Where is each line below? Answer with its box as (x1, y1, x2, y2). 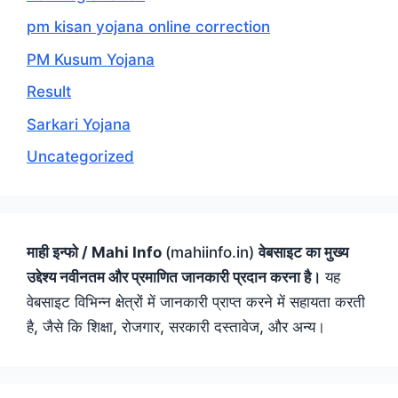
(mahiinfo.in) (165, 243, 259, 262)
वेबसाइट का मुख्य (259, 243, 348, 262)
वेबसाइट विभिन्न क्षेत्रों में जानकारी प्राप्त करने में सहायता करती (27, 293, 365, 312)
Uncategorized (27, 147, 134, 166)
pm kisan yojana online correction (27, 18, 270, 36)
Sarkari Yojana (27, 115, 131, 133)
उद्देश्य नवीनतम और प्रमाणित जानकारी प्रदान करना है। (27, 268, 321, 287)
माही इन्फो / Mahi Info (27, 243, 165, 262)
